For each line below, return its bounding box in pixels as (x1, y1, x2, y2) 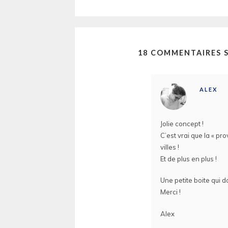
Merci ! (160, 188, 181, 196)
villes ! (160, 142, 179, 151)
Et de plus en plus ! (160, 154, 217, 163)
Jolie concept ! (160, 119, 204, 128)
